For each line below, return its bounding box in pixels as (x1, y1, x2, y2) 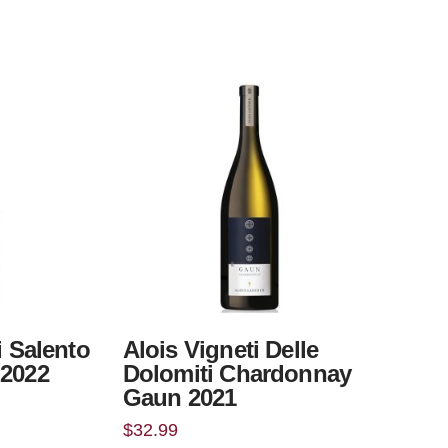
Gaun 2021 (122, 384, 237, 411)
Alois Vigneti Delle (122, 336, 319, 363)
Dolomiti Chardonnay (122, 360, 352, 387)
